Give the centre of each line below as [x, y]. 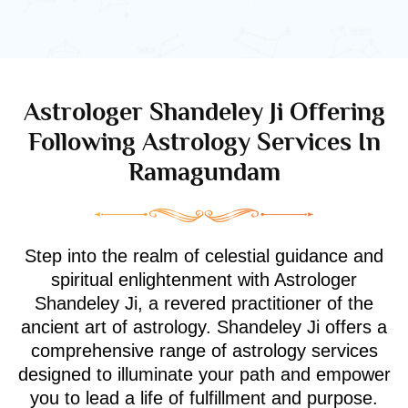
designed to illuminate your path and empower [204, 374]
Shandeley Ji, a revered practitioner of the [204, 303]
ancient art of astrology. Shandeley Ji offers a [204, 326]
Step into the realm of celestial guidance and [204, 255]
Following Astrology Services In [204, 141]
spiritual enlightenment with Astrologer [204, 279]
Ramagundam [204, 171]
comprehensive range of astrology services [204, 350]
